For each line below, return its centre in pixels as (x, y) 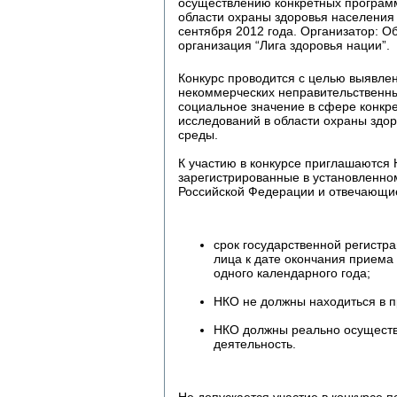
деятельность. (255, 343)
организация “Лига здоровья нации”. (284, 45)
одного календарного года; (292, 272)
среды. (198, 134)
